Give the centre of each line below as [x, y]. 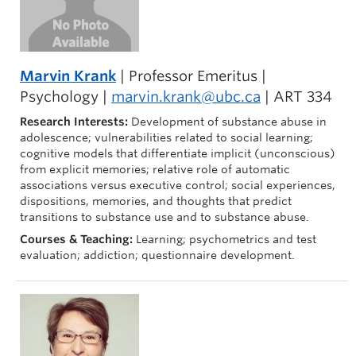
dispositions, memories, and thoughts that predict [156, 201]
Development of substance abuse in [229, 122]
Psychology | [66, 97]
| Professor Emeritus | [191, 76]
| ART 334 [296, 97]
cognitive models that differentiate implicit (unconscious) [178, 153]
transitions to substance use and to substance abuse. [164, 217]
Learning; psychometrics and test [226, 239]
